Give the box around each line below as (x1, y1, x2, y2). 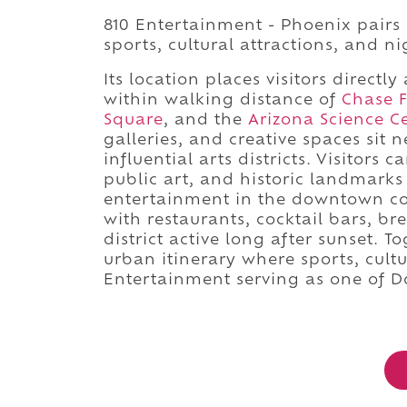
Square (104, 113, 164, 128)
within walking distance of (104, 93, 342, 108)
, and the (164, 113, 248, 128)
